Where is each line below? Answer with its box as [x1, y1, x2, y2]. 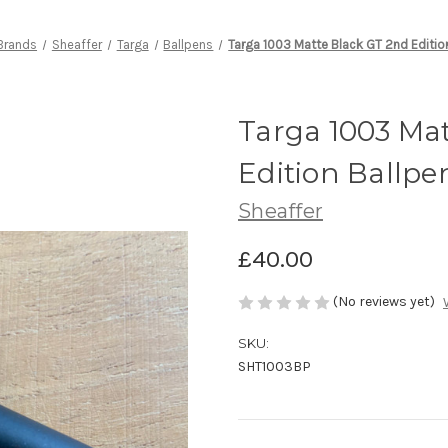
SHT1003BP [238, 358, 311, 376]
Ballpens [163, 36, 214, 52]
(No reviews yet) [333, 292, 435, 310]
